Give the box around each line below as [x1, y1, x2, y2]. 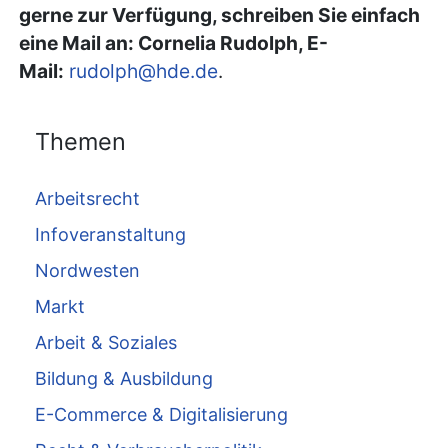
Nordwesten [35, 259, 141, 281]
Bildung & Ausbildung [35, 367, 214, 389]
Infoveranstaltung [35, 223, 187, 245]
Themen [35, 127, 127, 157]
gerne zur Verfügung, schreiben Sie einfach [19, 3, 421, 28]
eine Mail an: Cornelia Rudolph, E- [19, 31, 329, 56]
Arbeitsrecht [35, 187, 141, 209]
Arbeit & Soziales [35, 331, 178, 353]
